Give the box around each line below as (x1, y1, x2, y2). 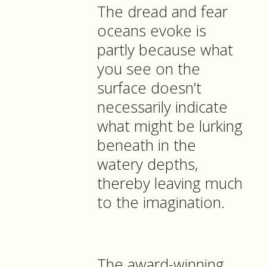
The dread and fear (97, 1, 228, 23)
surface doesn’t (97, 77, 201, 99)
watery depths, (97, 154, 198, 175)
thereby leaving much (97, 173, 243, 194)
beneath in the (97, 135, 196, 156)
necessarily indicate (97, 97, 228, 118)
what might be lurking (97, 116, 243, 137)
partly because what (97, 39, 233, 61)
